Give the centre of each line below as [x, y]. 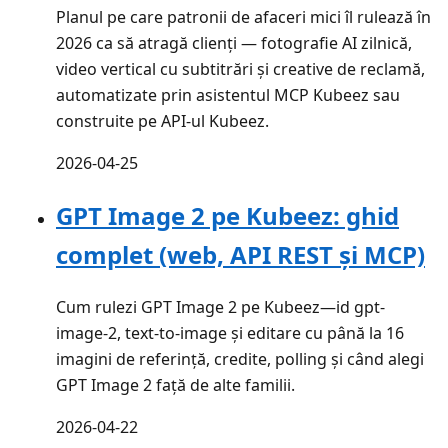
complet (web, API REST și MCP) [240, 254]
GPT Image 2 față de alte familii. [175, 384]
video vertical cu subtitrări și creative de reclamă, [240, 68]
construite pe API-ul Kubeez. [162, 120]
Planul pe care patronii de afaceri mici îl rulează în [243, 16]
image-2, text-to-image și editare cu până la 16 [230, 332]
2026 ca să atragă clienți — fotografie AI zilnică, [234, 42]
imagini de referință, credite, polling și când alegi [240, 358]
